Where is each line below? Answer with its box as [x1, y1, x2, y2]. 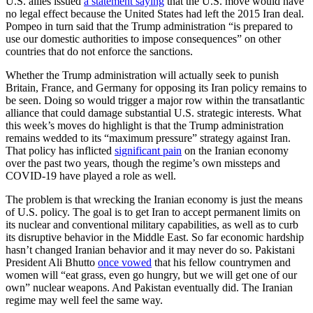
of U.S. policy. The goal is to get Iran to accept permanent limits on [6, 206, 300, 219]
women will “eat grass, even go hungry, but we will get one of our [6, 269, 297, 282]
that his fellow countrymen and [152, 256, 291, 269]
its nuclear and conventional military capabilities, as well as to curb [6, 219, 298, 231]
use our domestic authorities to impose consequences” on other [6, 33, 281, 45]
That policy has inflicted [6, 145, 115, 157]
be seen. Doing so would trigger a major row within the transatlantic [6, 94, 305, 107]
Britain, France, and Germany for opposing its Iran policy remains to [6, 82, 307, 94]
